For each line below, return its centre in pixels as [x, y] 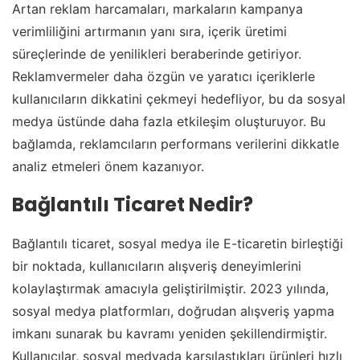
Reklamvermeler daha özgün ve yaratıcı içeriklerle [164, 77]
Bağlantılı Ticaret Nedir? [133, 205]
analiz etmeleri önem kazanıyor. [108, 167]
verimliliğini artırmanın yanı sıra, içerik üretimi [149, 32]
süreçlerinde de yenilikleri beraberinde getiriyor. [157, 54]
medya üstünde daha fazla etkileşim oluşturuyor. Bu [169, 122]
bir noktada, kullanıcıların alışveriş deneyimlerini [157, 266]
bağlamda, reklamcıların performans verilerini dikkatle [176, 144]
